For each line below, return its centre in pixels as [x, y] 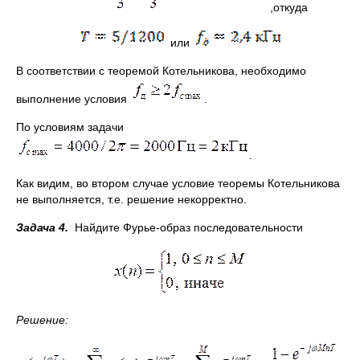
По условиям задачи [70, 127]
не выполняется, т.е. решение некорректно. [131, 199]
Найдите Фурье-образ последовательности [189, 227]
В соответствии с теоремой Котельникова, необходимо [161, 71]
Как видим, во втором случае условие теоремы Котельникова [178, 183]
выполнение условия [73, 99]
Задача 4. [45, 227]
